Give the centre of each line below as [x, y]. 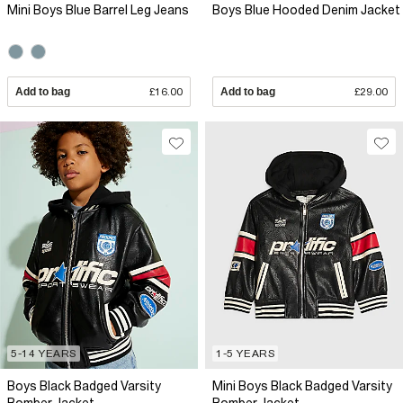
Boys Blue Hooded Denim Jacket [306, 9]
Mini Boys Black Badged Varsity [302, 386]
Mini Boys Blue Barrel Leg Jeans [98, 9]
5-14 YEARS [44, 354]
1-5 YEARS [246, 354]
